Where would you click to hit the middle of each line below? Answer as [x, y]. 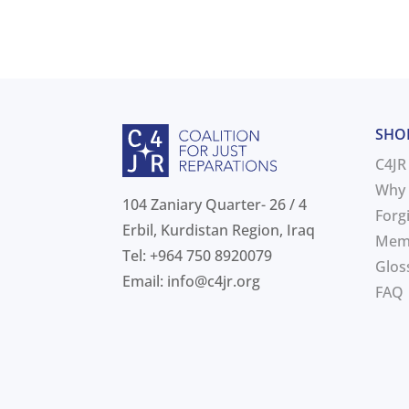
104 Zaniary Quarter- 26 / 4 [215, 205]
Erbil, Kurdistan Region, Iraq [219, 231]
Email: [145, 282]
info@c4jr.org [214, 282]
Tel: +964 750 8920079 [198, 256]
